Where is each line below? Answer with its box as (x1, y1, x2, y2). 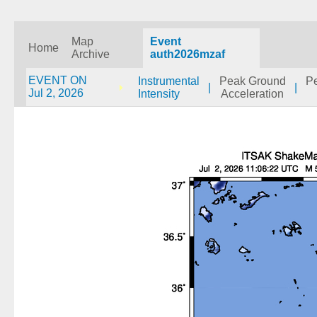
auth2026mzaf (150, 48, 225, 60)
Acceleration (221, 88, 284, 100)
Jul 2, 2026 (28, 87, 83, 99)
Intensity (138, 88, 180, 100)
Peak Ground (219, 75, 286, 87)
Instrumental (138, 75, 200, 87)
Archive (71, 48, 110, 60)
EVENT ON (28, 74, 87, 86)
